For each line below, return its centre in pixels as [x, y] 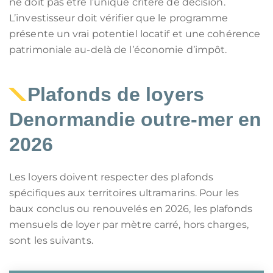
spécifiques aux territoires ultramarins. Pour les [124, 193]
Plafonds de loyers [116, 94]
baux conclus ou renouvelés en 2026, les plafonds [131, 209]
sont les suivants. [51, 240]
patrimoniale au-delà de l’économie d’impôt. [118, 50]
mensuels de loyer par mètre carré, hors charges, [129, 225]
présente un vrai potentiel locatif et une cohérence [135, 34]
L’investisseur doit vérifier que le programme [119, 18]
